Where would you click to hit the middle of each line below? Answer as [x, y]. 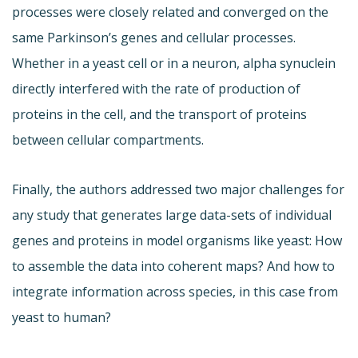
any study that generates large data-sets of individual [172, 215]
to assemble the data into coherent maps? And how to [173, 267]
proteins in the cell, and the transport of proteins [159, 115]
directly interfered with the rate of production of [156, 89]
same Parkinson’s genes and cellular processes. [154, 38]
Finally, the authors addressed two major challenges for [178, 190]
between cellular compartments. [108, 140]
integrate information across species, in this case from [175, 292]
